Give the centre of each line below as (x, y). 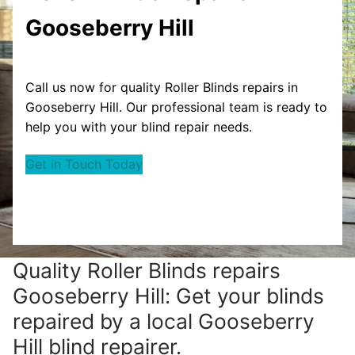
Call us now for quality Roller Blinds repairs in (162, 87)
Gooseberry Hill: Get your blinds (168, 296)
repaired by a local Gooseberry (164, 321)
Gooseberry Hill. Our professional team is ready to (176, 107)
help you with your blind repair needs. (139, 126)
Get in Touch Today (84, 164)
